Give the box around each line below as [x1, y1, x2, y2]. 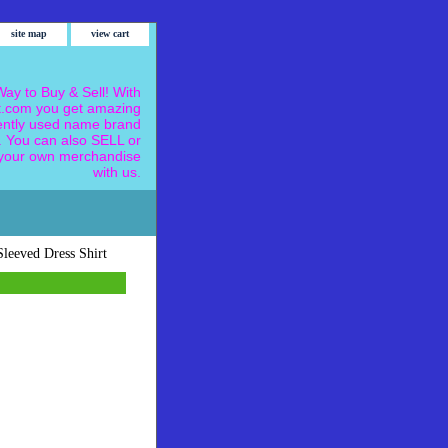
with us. [93, 163, 141, 180]
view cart [91, 28, 129, 39]
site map [11, 28, 47, 39]
